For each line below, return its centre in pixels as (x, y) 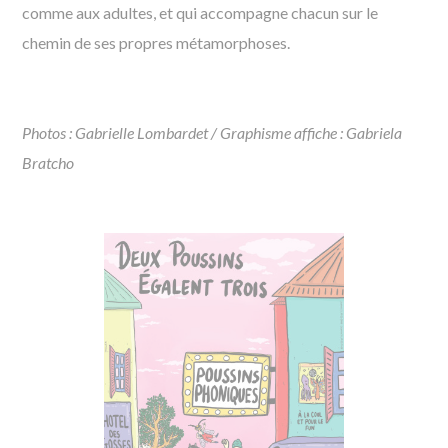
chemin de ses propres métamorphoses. (156, 42)
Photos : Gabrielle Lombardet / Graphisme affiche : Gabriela (212, 132)
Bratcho (48, 162)
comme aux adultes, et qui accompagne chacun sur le (200, 12)
